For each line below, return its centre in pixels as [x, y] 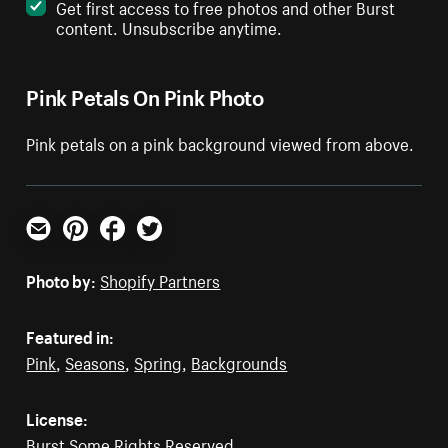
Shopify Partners [160, 278]
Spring [158, 360]
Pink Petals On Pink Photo [145, 94]
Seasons [95, 360]
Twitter [162, 247]
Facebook [135, 247]
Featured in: [70, 334]
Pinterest [95, 247]
